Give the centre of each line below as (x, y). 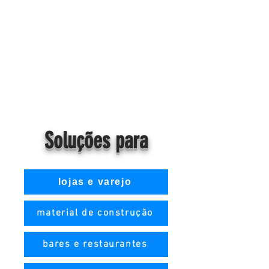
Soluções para (96, 141)
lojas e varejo (95, 182)
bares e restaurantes (95, 244)
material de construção (95, 213)
